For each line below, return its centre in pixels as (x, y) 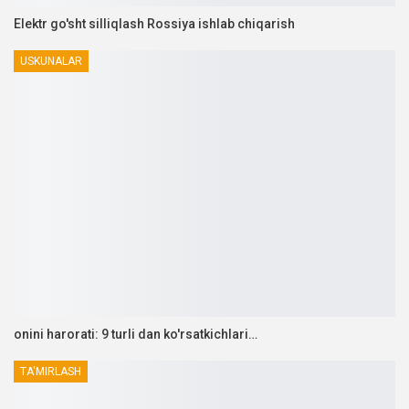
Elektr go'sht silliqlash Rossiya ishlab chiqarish (154, 23)
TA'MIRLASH (51, 372)
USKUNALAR (51, 61)
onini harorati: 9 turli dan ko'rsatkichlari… (136, 335)
